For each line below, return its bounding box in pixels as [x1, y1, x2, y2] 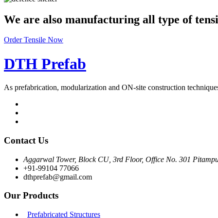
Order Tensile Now [4, 36, 63, 44]
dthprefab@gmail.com [23, 172, 92, 181]
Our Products [4, 190, 58, 201]
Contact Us [4, 135, 48, 146]
